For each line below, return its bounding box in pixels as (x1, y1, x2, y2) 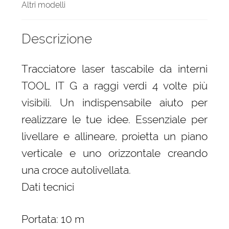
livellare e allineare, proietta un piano (21, 130, 208, 143)
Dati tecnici (21, 180, 74, 194)
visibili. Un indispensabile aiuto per (21, 96, 208, 109)
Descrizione (21, 31, 92, 47)
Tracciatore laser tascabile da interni (21, 62, 208, 76)
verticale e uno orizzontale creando (21, 147, 208, 160)
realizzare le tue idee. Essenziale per (21, 113, 208, 126)
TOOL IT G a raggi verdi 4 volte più (21, 79, 208, 93)
